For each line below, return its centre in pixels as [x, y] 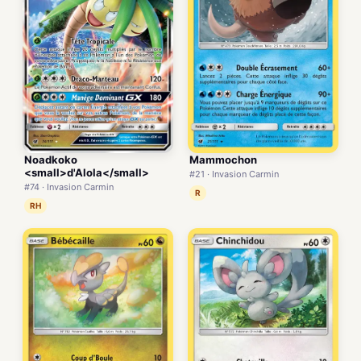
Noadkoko [51, 160]
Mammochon [223, 160]
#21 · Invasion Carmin [234, 174]
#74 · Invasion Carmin [69, 187]
